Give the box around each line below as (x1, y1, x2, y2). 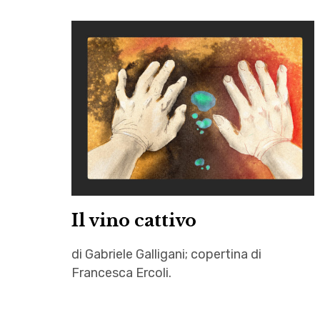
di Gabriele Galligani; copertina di (71, 246, 261, 263)
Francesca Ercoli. (71, 265, 171, 281)
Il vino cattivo (71, 210, 196, 231)
